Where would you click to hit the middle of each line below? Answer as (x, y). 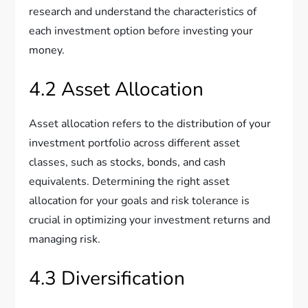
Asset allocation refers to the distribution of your (150, 123)
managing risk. (65, 239)
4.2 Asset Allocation (117, 89)
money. (47, 50)
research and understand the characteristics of (143, 11)
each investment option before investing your (141, 31)
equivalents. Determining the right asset (130, 181)
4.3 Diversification (107, 278)
